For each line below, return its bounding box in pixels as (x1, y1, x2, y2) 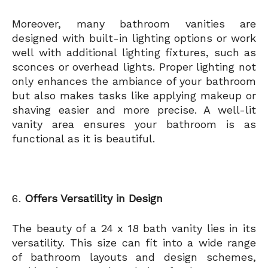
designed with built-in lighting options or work (12, 32, 256, 45)
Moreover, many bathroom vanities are (12, 17, 256, 31)
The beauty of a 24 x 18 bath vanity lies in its (12, 222, 256, 235)
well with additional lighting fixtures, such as (12, 46, 256, 59)
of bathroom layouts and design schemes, (12, 251, 256, 264)
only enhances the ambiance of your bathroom (12, 75, 256, 88)
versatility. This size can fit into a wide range (12, 236, 256, 249)
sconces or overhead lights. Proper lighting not (12, 60, 256, 74)
